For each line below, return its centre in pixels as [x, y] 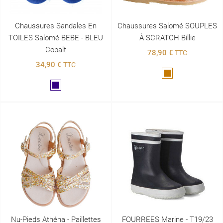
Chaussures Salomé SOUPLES [167, 26]
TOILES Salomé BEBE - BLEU [56, 38]
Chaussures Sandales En [56, 26]
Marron [178, 74]
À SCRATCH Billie [167, 38]
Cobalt [56, 50]
